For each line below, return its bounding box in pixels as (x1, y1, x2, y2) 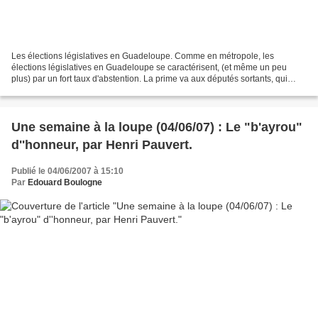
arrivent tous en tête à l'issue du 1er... (11, 84, 153, 95)
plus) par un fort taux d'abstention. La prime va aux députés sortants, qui (11, 73, 287, 84)
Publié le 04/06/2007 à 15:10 (11, 165, 124, 176)
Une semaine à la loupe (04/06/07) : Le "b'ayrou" (11, 119, 302, 134)
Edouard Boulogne (28, 177, 102, 187)
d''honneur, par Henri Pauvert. (11, 137, 192, 152)
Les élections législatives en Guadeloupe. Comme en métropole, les (11, 50, 274, 61)
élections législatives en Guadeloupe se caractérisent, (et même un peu (11, 62, 287, 72)
